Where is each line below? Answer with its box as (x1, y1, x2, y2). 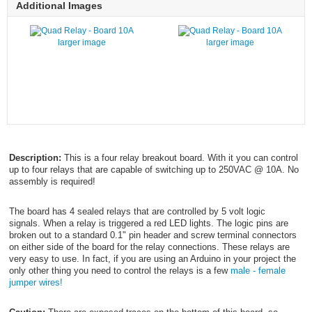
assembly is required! (8, 176, 95, 187)
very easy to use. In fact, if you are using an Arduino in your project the (8, 253, 296, 265)
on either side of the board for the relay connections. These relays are (8, 242, 290, 253)
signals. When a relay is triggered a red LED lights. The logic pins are (8, 218, 288, 229)
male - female (230, 265, 286, 276)
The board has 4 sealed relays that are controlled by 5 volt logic (8, 206, 265, 217)
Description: (8, 153, 64, 164)
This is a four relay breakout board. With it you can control (63, 153, 298, 164)
